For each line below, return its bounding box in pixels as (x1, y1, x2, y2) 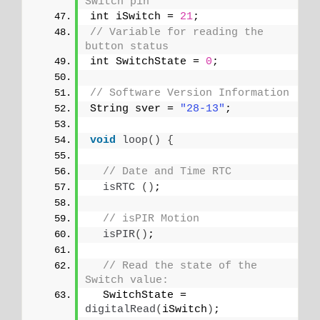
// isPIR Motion (103, 213, 199, 226)
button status (85, 41, 169, 54)
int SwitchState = (90, 56, 206, 69)
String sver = (90, 103, 180, 116)
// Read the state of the (103, 260, 257, 273)
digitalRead (85, 304, 156, 316)
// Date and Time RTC (103, 166, 231, 179)
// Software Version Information (90, 87, 289, 100)
